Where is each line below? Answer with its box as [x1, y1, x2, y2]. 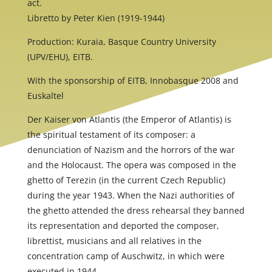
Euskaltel [27, 90, 64, 102]
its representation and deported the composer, [27, 220, 219, 232]
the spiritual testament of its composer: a [27, 129, 195, 141]
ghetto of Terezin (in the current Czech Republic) [27, 174, 225, 186]
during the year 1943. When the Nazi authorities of [27, 189, 234, 202]
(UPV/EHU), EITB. [27, 51, 93, 63]
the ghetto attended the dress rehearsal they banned [27, 205, 245, 217]
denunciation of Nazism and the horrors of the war [27, 144, 235, 156]
